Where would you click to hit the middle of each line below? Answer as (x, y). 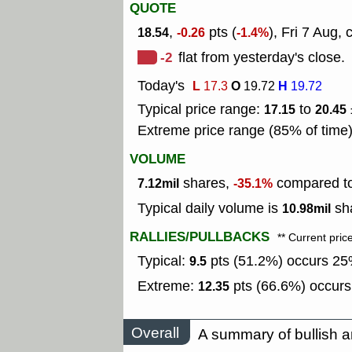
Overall (155, 332)
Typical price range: (201, 110)
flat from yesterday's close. (262, 58)
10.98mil (306, 209)
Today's (161, 86)
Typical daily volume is (210, 209)
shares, (206, 183)
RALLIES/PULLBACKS (200, 237)
